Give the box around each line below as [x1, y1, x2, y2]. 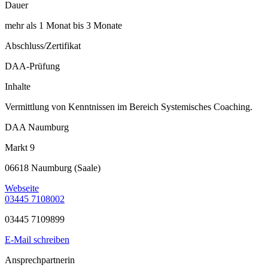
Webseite [5, 183, 39, 194]
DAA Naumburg [5, 122, 69, 133]
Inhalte [5, 81, 31, 92]
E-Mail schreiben [5, 234, 69, 245]
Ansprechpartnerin [5, 255, 75, 266]
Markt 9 [5, 142, 35, 153]
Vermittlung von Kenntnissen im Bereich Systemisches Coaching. [5, 102, 252, 112]
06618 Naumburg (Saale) [5, 163, 100, 173]
